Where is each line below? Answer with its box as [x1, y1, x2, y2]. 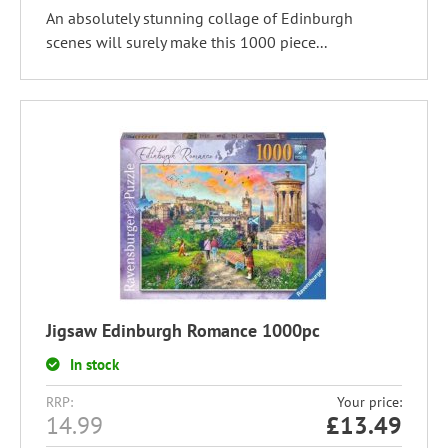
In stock [70, 355, 119, 374]
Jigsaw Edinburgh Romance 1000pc [46, 319, 320, 342]
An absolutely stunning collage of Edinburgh [46, 8, 353, 28]
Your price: [337, 393, 402, 411]
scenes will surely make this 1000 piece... [46, 32, 327, 52]
